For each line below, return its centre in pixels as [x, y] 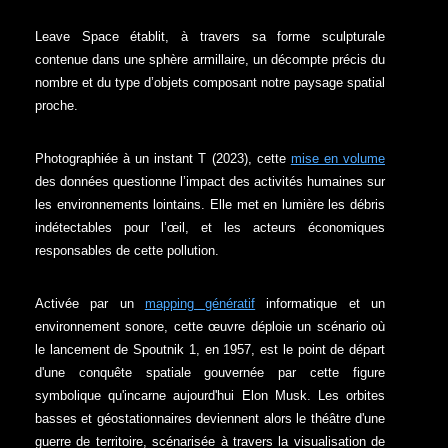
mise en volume [338, 158]
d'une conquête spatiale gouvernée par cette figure [210, 372]
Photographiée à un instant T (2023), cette [163, 158]
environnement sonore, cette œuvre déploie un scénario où [210, 326]
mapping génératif [200, 303]
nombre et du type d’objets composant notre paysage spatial [210, 82]
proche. [56, 105]
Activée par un [90, 303]
